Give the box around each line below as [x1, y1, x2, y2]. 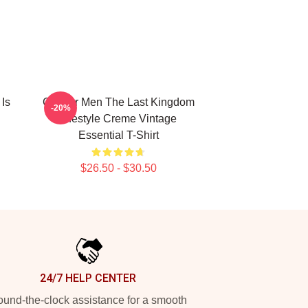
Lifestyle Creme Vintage [60, 113, 177, 124]
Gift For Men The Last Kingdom [42, 96, 195, 108]
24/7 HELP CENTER [40, 272, 136, 285]
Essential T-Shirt [78, 129, 159, 141]
